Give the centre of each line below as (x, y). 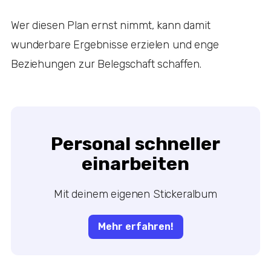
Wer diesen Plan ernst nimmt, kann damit (111, 25)
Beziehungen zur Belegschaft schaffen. (108, 64)
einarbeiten (135, 163)
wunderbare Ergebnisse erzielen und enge (115, 44)
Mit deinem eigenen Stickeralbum (135, 194)
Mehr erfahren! (135, 226)
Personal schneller (135, 143)
